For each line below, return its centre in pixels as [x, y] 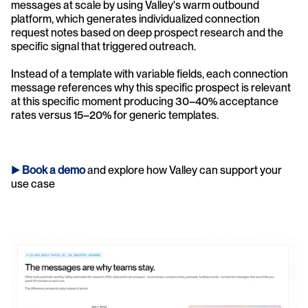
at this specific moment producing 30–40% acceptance [145, 101]
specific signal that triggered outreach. [104, 46]
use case [34, 184]
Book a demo [54, 170]
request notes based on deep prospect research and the [147, 33]
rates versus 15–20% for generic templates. [115, 115]
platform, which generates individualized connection [135, 19]
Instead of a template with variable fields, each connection [150, 74]
